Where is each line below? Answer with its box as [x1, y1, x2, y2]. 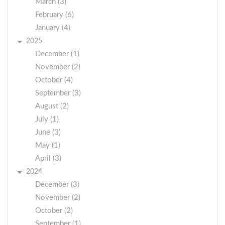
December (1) [35, 50, 79, 58]
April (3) [35, 154, 61, 162]
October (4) [35, 76, 73, 84]
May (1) [35, 141, 60, 149]
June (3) [35, 128, 61, 136]
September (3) [35, 89, 81, 97]
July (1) [35, 115, 59, 123]
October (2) [35, 206, 73, 214]
